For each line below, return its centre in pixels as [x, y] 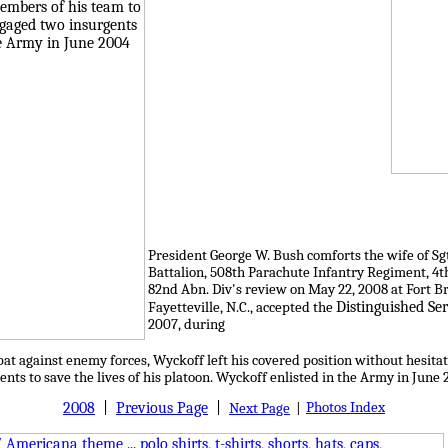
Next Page [259, 408]
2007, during [186, 324]
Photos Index [345, 407]
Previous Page [162, 408]
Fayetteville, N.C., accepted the [242, 307]
